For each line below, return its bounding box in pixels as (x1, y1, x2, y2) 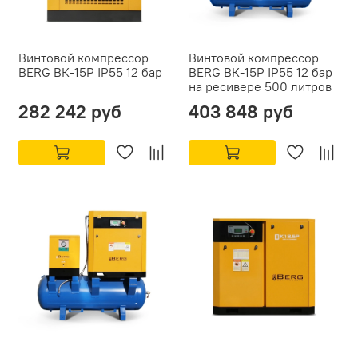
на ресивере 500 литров (189, 78, 332, 95)
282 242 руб (18, 100, 121, 124)
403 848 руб (189, 100, 293, 124)
